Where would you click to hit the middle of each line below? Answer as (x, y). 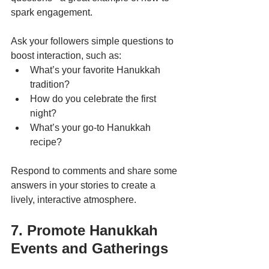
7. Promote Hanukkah (86, 230)
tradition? (50, 84)
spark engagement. (52, 12)
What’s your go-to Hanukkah (92, 127)
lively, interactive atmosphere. (74, 199)
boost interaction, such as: (66, 55)
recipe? (46, 142)
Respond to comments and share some (95, 171)
